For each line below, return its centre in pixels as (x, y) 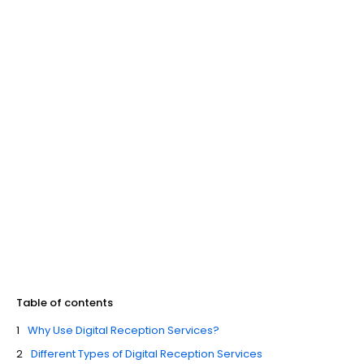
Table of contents (65, 303)
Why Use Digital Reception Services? (123, 331)
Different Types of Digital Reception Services (147, 354)
